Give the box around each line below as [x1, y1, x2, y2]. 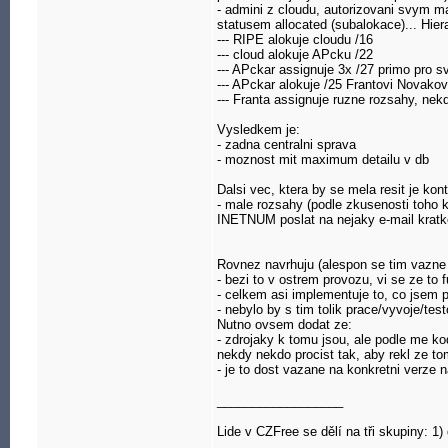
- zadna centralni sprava [217, 137, 356, 152]
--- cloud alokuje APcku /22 [217, 47, 373, 62]
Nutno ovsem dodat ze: [217, 317, 352, 332]
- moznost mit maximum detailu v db [217, 152, 429, 167]
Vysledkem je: [217, 122, 300, 137]
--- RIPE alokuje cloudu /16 [217, 32, 373, 47]
